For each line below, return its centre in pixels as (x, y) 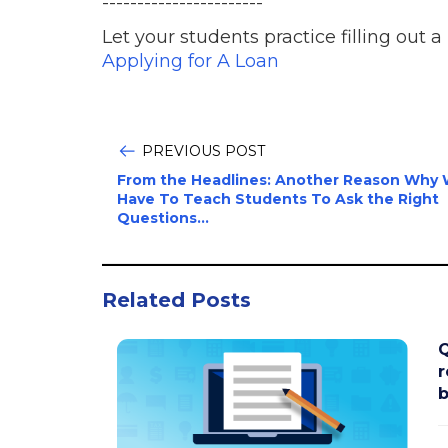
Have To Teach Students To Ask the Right (278, 198)
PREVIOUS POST (203, 150)
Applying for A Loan (190, 60)
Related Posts (176, 299)
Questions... (163, 217)
